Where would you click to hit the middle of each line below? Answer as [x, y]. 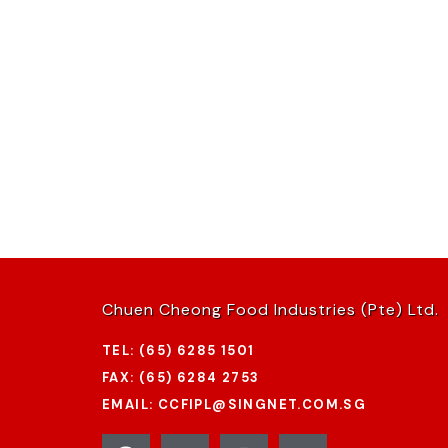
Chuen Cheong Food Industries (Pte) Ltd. [270, 309]
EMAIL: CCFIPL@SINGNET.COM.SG [234, 404]
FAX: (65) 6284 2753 [181, 377]
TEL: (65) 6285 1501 [178, 350]
